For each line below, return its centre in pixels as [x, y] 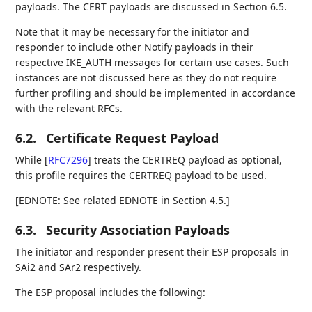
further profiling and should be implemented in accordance [156, 93]
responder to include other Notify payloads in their [135, 47]
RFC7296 [68, 159]
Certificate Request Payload [133, 138]
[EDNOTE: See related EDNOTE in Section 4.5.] [123, 200]
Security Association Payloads [138, 229]
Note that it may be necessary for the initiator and [133, 31]
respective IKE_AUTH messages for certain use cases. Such [153, 62]
